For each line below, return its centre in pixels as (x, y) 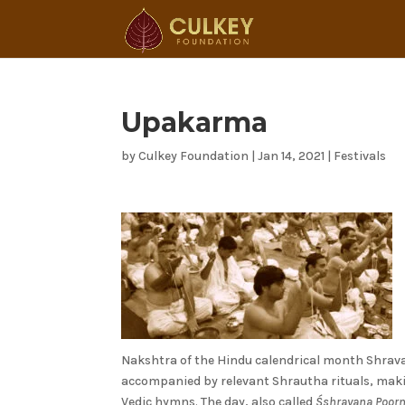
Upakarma (195, 122)
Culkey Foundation (194, 156)
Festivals (360, 156)
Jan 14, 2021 (292, 156)
